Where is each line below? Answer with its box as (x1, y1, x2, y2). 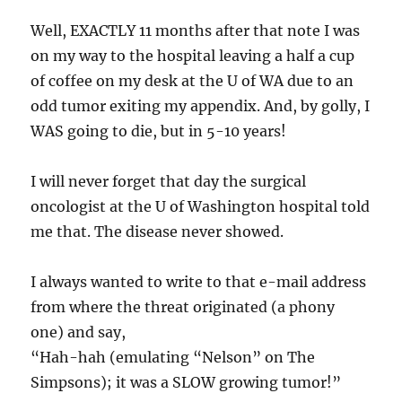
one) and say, (31, 323, 127, 341)
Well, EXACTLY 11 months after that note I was (31, 22, 361, 39)
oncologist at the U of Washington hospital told (31, 197, 371, 215)
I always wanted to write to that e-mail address (31, 273, 367, 291)
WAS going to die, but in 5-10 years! (31, 122, 287, 140)
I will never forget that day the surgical (31, 172, 307, 190)
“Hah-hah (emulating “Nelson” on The (31, 348, 316, 366)
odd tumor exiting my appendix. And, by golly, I (31, 97, 371, 115)
